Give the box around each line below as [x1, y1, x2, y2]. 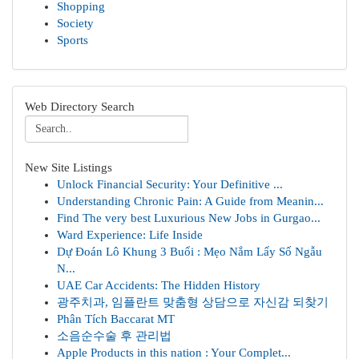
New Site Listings [25, 161, 112, 174]
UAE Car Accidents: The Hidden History [57, 279, 260, 292]
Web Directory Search [25, 100, 135, 113]
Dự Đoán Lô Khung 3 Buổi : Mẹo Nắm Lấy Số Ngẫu [57, 245, 322, 258]
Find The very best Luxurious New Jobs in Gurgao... [57, 212, 321, 224]
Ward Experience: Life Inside [57, 228, 203, 241]
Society [57, 17, 94, 30]
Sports [57, 34, 88, 46]
